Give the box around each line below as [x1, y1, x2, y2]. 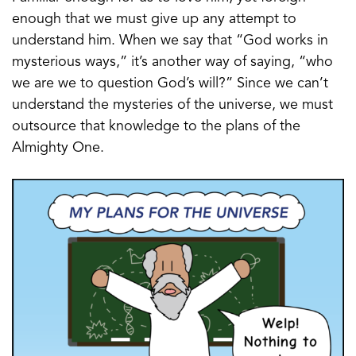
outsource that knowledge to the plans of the [12, 118, 300, 133]
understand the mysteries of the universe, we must [12, 97, 333, 112]
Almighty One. [12, 140, 104, 155]
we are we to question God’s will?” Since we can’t [12, 75, 328, 91]
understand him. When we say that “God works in [12, 33, 328, 48]
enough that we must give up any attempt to [12, 11, 296, 26]
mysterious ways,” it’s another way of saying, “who [12, 54, 333, 69]
